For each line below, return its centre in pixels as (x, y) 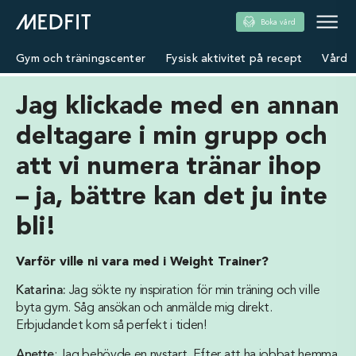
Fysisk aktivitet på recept (234, 59)
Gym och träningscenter (81, 59)
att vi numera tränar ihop (168, 168)
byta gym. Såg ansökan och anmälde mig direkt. (144, 308)
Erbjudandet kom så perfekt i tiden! (111, 326)
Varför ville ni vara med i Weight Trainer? (142, 262)
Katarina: (41, 291)
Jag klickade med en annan (178, 107)
